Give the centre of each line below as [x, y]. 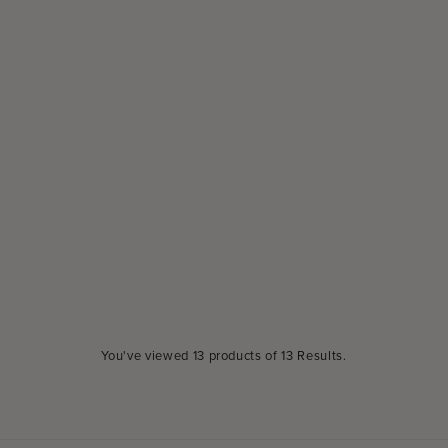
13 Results [312, 354]
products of [243, 354]
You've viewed [147, 354]
